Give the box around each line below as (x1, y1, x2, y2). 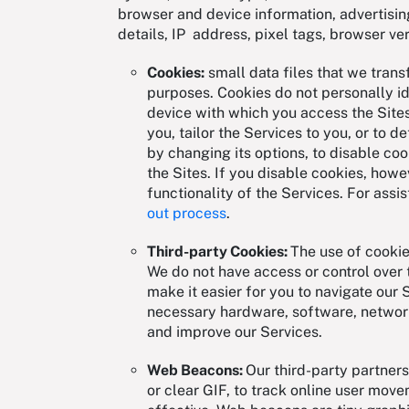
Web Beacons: (147, 362, 246, 380)
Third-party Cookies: (147, 243, 290, 261)
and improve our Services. (147, 323, 330, 341)
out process (147, 204, 226, 223)
